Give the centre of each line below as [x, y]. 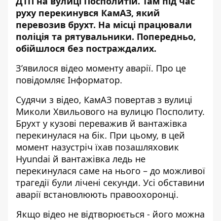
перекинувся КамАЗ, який [99, 13]
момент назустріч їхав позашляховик [97, 147]
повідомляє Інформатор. [69, 80]
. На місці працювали [143, 25]
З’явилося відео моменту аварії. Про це [101, 68]
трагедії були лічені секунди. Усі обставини [110, 183]
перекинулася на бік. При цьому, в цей [100, 135]
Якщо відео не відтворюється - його [96, 214]
